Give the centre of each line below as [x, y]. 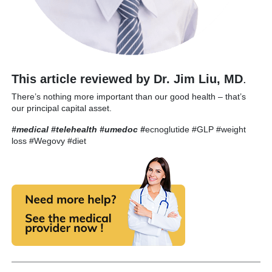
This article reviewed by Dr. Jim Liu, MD [127, 79]
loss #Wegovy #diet [49, 141]
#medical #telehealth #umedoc [75, 130]
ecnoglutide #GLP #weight [195, 130]
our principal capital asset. [62, 108]
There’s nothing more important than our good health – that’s [129, 97]
